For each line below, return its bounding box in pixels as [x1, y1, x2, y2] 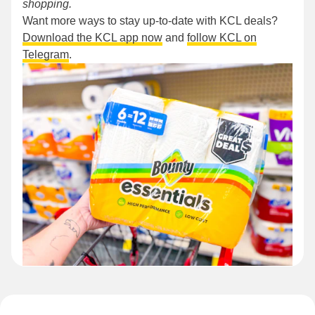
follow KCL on [187, 32, 257, 44]
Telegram [22, 49, 69, 61]
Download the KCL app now [22, 32, 162, 44]
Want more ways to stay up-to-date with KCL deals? [22, 15, 278, 27]
